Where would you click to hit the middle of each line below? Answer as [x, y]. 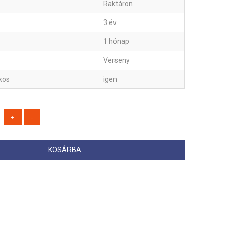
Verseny [117, 61]
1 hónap [116, 42]
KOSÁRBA [64, 150]
